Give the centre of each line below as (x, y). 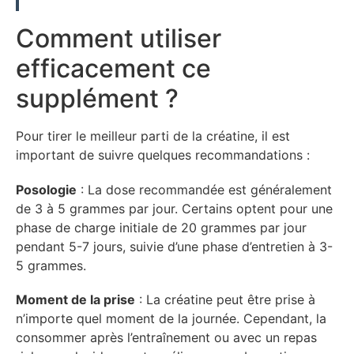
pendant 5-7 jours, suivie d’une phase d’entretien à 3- (174, 246)
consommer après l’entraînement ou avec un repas (166, 337)
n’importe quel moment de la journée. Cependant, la (171, 318)
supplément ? (97, 99)
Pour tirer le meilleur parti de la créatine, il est (153, 136)
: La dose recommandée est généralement (204, 189)
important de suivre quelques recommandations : (163, 155)
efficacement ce (113, 69)
